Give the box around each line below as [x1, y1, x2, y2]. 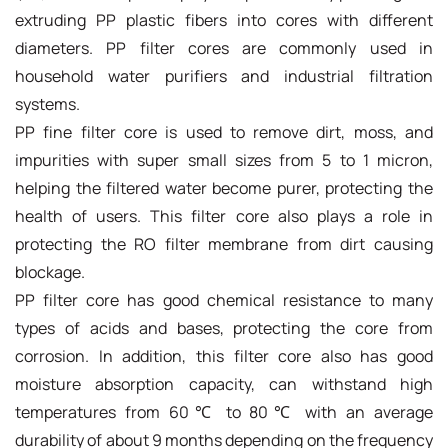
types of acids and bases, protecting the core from [15, 316, 433, 339]
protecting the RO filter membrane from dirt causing [15, 232, 433, 255]
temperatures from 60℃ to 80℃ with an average [15, 400, 433, 423]
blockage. [15, 260, 85, 283]
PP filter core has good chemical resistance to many [15, 288, 433, 311]
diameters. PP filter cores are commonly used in [15, 36, 433, 59]
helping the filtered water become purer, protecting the [15, 176, 433, 199]
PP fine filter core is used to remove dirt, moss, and [15, 120, 433, 143]
